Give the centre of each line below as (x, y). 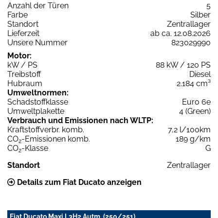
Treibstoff (24, 74)
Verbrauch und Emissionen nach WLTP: (80, 120)
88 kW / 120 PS (183, 65)
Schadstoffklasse (38, 102)
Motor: (19, 55)
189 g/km (193, 139)
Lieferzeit (23, 33)
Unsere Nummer (37, 42)
